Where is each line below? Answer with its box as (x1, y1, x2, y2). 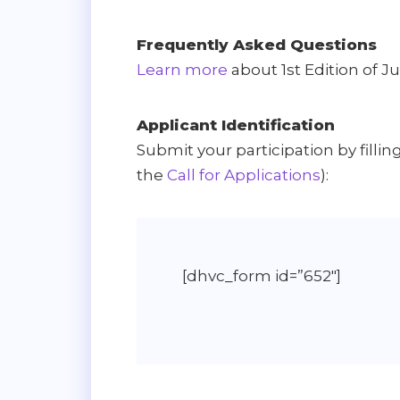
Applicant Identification (137, 115, 335, 134)
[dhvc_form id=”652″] (182, 266, 341, 285)
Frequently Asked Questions (137, 35, 377, 54)
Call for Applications (167, 165, 321, 184)
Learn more (137, 60, 228, 79)
